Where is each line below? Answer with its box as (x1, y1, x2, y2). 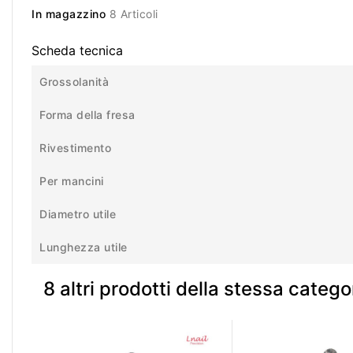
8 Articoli (109, 7, 158, 21)
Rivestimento (39, 141, 111, 155)
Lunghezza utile (39, 240, 128, 255)
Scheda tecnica (32, 43, 123, 59)
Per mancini (39, 174, 104, 188)
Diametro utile (39, 207, 116, 221)
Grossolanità (39, 75, 109, 89)
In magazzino (32, 7, 106, 21)
